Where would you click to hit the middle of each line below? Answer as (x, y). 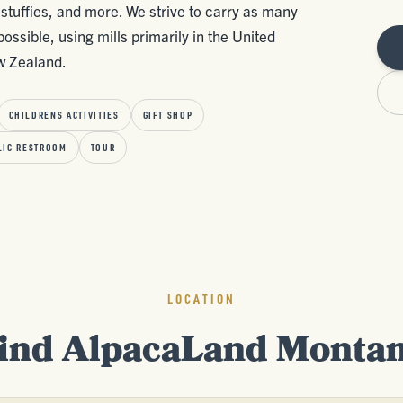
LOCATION (201, 299)
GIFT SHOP (168, 115)
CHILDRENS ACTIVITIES (64, 115)
